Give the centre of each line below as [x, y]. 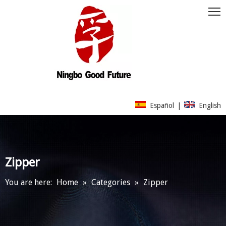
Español [162, 105]
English [210, 105]
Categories [111, 182]
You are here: [29, 182]
